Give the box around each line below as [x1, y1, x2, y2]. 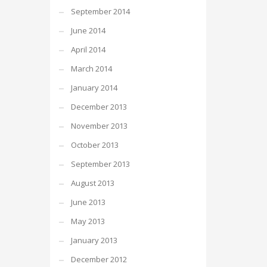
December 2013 [70, 101, 127, 112]
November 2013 [70, 120, 128, 131]
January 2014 [70, 82, 117, 93]
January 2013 [70, 235, 117, 246]
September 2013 [70, 159, 130, 169]
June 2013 [70, 197, 105, 207]
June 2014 [70, 25, 105, 36]
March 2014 [70, 63, 112, 74]
